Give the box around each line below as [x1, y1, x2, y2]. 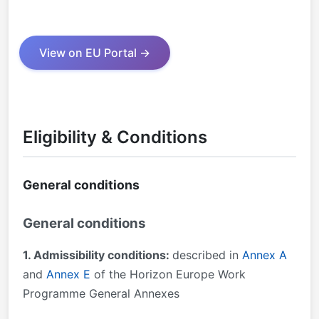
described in [172, 248, 242, 263]
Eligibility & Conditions [23, 127, 207, 148]
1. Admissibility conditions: [23, 248, 172, 263]
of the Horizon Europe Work [90, 267, 246, 282]
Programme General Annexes [23, 286, 179, 301]
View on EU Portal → [39, 46, 151, 61]
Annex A [242, 248, 287, 263]
